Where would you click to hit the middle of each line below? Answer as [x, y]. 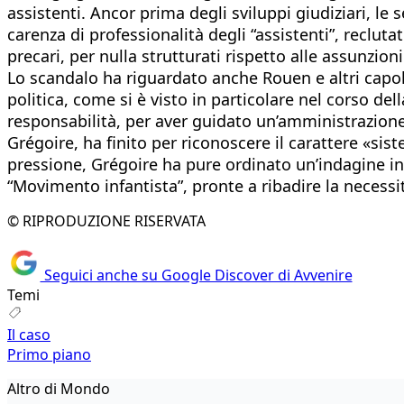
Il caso [29, 335]
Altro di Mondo [59, 389]
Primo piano [49, 355]
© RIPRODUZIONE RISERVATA [106, 220]
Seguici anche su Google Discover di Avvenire [196, 275]
